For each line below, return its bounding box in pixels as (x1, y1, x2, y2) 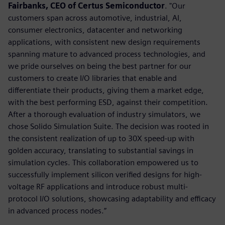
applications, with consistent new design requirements (8, 37, 200, 47)
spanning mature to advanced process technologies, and (8, 49, 205, 59)
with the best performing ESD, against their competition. (8, 97, 208, 107)
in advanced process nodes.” (8, 205, 106, 215)
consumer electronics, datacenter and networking (8, 25, 182, 35)
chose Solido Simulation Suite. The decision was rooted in (8, 121, 209, 131)
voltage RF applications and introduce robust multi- (8, 181, 188, 191)
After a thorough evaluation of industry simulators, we (8, 109, 200, 119)
